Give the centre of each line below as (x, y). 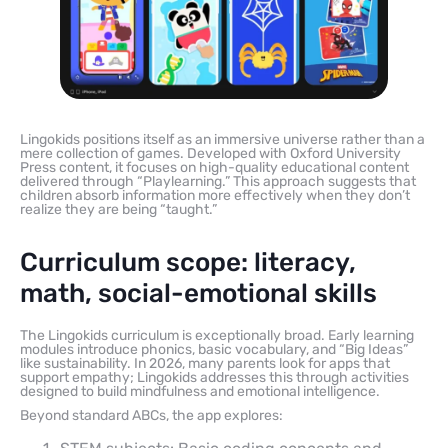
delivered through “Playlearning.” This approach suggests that (218, 182)
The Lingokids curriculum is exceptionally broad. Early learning (217, 336)
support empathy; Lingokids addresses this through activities (214, 378)
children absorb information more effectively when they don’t (215, 196)
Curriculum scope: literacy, (188, 263)
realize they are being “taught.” (118, 210)
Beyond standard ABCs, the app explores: (151, 416)
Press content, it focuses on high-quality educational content (214, 168)
